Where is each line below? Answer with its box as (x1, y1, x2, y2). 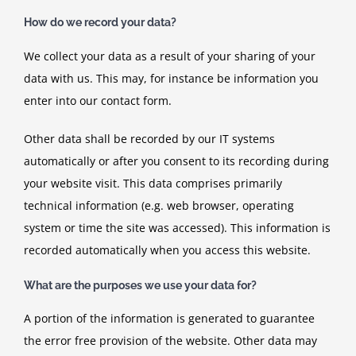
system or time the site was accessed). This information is (24, 219, 331, 235)
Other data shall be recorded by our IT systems (24, 130, 275, 146)
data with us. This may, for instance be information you (24, 70, 319, 86)
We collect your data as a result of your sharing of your (24, 48, 315, 64)
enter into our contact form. (24, 92, 172, 108)
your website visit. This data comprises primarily (24, 175, 282, 191)
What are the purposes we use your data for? (24, 278, 257, 292)
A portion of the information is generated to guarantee (24, 311, 315, 327)
